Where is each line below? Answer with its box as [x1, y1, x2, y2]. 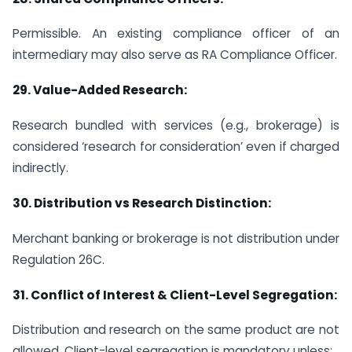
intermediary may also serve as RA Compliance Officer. [13, 46, 337, 64]
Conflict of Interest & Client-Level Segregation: [31, 286, 337, 303]
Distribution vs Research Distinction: [34, 194, 271, 211]
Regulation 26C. [13, 251, 104, 268]
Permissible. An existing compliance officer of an [13, 25, 339, 42]
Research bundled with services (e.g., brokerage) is [13, 117, 339, 134]
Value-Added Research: [33, 82, 187, 99]
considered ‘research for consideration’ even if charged [13, 138, 339, 156]
